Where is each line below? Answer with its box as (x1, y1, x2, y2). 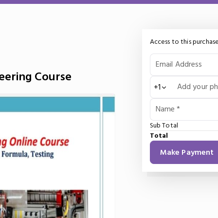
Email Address (155, 59, 202, 70)
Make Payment (160, 147, 214, 158)
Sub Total (149, 121, 179, 130)
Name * (155, 104, 181, 114)
